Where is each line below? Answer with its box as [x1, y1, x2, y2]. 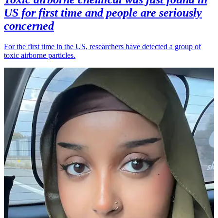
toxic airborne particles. [4, 51, 75, 59]
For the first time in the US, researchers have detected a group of [4, 42, 201, 51]
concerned [4, 19, 54, 32]
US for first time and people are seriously [4, 6, 202, 19]
